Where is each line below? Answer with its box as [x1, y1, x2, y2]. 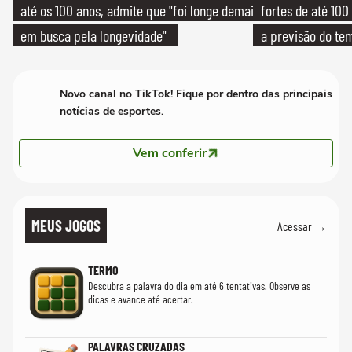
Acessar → [277, 218, 327, 233]
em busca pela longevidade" [20, 26, 167, 45]
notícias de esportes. [60, 104, 163, 119]
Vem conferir [133, 145, 207, 162]
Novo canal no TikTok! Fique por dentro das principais [60, 86, 332, 101]
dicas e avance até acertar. [88, 292, 193, 306]
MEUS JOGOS [31, 216, 101, 235]
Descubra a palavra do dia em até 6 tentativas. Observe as [88, 279, 310, 292]
